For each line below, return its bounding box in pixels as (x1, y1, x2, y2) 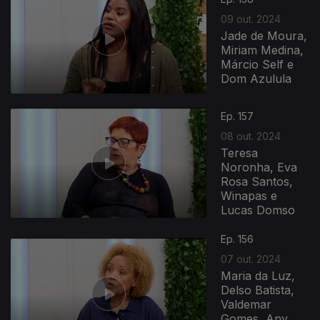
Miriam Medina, (221, 42, 304, 57)
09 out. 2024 (221, 12, 281, 25)
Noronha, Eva (221, 159, 298, 174)
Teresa (221, 145, 259, 160)
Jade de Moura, (221, 28, 308, 43)
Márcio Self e (221, 56, 294, 71)
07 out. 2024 (221, 253, 281, 265)
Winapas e (221, 188, 278, 203)
